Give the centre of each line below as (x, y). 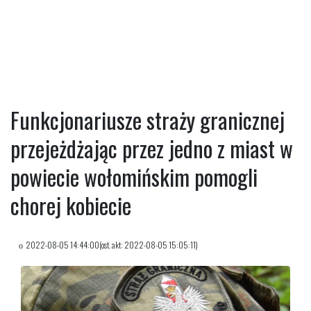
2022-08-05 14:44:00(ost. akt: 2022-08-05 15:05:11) (112, 244)
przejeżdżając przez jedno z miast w (152, 148)
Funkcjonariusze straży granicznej (148, 119)
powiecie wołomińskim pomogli (134, 176)
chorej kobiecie (71, 205)
